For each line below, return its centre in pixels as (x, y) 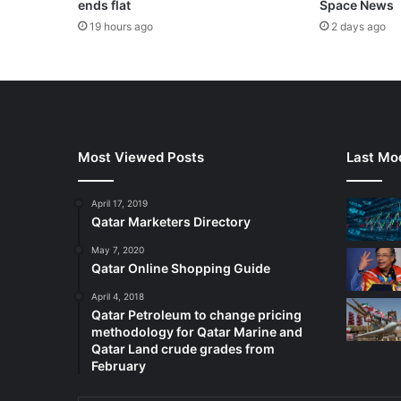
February (119, 366)
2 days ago (358, 27)
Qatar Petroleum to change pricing (196, 315)
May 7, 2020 (118, 250)
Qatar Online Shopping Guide (181, 269)
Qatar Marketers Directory (171, 222)
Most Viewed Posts (141, 158)
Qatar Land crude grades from (183, 349)
